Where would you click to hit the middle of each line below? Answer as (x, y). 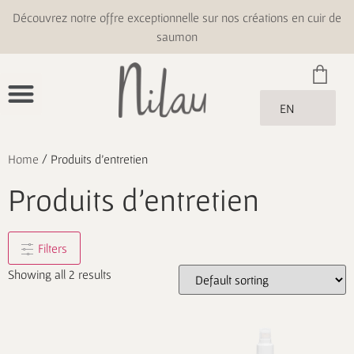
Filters (53, 248)
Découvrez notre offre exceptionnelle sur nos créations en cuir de (177, 17)
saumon (177, 36)
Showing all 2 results (60, 274)
